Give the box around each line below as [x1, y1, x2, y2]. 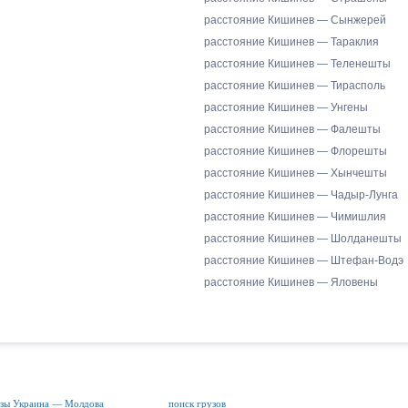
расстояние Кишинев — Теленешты [204, 57, 391, 70]
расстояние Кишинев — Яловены [204, 276, 378, 289]
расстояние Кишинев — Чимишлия [204, 210, 386, 223]
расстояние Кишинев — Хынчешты [204, 167, 387, 179]
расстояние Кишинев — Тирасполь [204, 79, 385, 92]
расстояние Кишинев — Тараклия [204, 36, 379, 48]
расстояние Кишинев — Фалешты [204, 123, 381, 136]
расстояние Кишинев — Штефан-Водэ [204, 254, 403, 267]
